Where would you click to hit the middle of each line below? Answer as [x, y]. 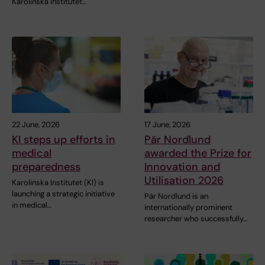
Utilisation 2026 [184, 180]
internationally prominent [188, 207]
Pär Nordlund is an [176, 196]
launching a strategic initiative [63, 193]
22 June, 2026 [36, 124]
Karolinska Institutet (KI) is [58, 182]
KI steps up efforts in [64, 139]
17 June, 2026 [167, 124]
